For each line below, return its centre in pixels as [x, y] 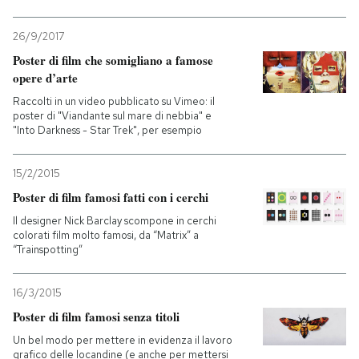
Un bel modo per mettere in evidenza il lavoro [123, 341]
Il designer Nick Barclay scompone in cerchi [115, 221]
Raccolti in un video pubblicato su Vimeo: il [114, 102]
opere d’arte [45, 78]
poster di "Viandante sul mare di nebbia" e [112, 116]
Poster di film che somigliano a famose [113, 61]
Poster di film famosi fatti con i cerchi [111, 198]
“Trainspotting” [48, 250]
